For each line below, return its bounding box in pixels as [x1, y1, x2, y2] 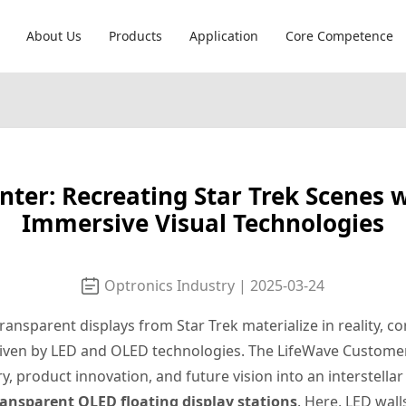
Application [189, 27, 259, 44]
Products [109, 27, 163, 44]
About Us [26, 27, 82, 44]
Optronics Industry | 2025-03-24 [104, 275, 324, 295]
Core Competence [285, 27, 394, 44]
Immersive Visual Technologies [22, 207, 384, 239]
